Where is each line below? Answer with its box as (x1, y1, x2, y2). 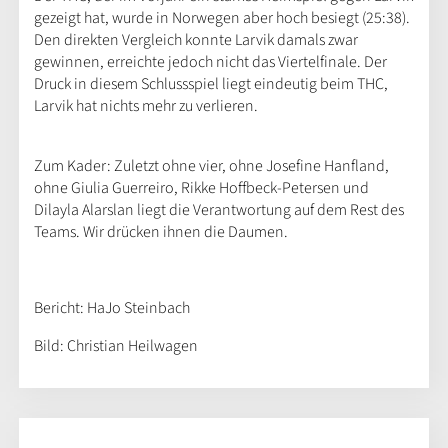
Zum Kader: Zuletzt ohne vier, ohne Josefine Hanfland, (33, 154, 389, 177)
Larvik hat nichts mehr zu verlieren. (33, 94, 258, 117)
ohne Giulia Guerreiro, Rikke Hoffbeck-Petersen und (33, 176, 369, 199)
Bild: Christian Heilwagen (33, 334, 198, 357)
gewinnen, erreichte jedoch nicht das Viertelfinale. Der (33, 50, 387, 73)
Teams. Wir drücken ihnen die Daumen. (33, 220, 288, 243)
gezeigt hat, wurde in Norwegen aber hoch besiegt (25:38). (33, 6, 410, 29)
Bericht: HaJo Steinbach (33, 296, 190, 319)
